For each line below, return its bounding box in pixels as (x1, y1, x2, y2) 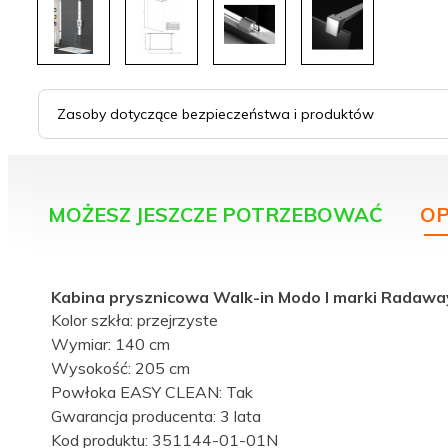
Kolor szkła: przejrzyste (51, 310, 218, 331)
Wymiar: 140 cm (51, 334, 170, 355)
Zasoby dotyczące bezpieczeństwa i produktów (57, 105, 374, 124)
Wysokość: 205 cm (51, 358, 190, 379)
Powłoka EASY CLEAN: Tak (51, 382, 253, 403)
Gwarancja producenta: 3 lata (51, 406, 261, 427)
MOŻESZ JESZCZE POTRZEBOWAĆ (48, 202, 383, 228)
